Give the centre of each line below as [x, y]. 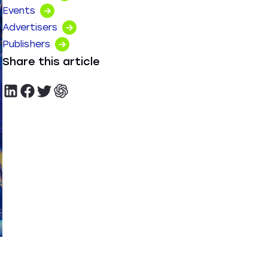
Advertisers [30, 27]
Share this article [51, 62]
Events [19, 10]
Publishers [26, 44]
